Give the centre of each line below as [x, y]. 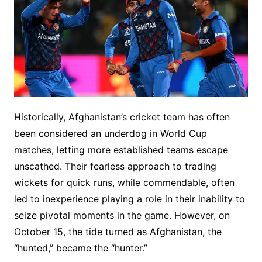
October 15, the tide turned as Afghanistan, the [118, 232]
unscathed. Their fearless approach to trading [115, 166]
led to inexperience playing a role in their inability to [129, 199]
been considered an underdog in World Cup [110, 134]
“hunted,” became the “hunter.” [80, 248]
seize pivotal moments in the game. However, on [122, 216]
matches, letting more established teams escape [121, 150]
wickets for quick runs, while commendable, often [124, 183]
